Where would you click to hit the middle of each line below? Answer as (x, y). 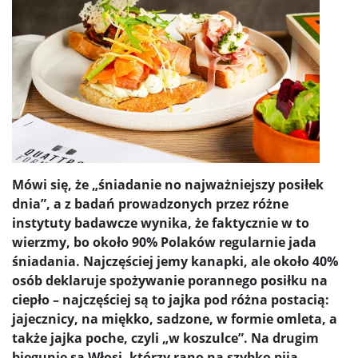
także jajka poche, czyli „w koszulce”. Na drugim (165, 338)
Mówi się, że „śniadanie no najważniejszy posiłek (168, 185)
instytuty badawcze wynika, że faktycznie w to (161, 223)
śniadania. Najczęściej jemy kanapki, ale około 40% (175, 262)
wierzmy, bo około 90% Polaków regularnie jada (164, 243)
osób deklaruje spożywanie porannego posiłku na (170, 281)
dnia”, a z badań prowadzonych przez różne (150, 204)
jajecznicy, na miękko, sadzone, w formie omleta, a (175, 319)
